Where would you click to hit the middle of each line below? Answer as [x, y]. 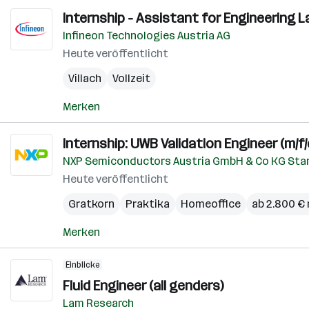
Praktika [148, 204]
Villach [85, 78]
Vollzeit [131, 78]
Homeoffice [211, 204]
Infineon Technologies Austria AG [147, 36]
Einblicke [82, 265]
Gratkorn [91, 204]
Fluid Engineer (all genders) [143, 286]
